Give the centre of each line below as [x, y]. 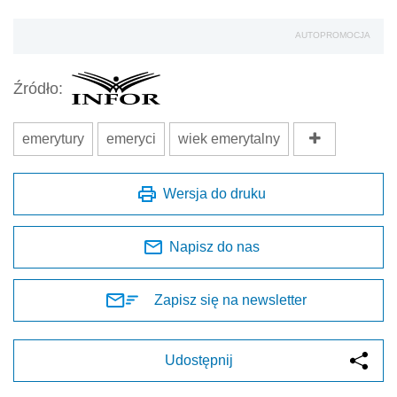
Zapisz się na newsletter [230, 300]
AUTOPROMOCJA [333, 35]
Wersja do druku [214, 194]
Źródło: [38, 88]
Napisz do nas [214, 247]
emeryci [131, 139]
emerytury [53, 139]
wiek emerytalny [229, 139]
